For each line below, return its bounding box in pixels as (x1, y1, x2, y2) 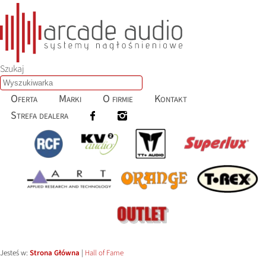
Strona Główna (30, 248, 80, 259)
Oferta (11, 91, 37, 106)
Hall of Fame (85, 248, 123, 259)
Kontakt (154, 91, 187, 106)
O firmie (103, 91, 133, 106)
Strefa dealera (11, 107, 68, 123)
